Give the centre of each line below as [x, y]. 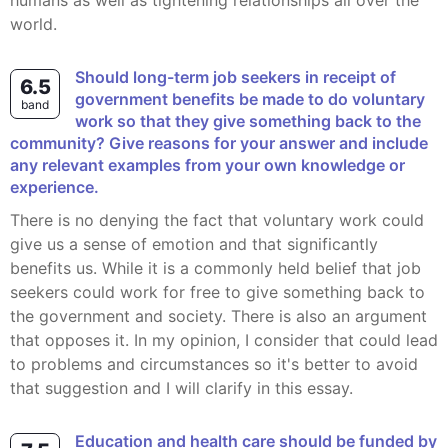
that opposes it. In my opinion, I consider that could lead [224, 340]
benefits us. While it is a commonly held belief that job [215, 268]
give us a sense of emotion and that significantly [194, 244]
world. [33, 24]
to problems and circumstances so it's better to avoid [214, 364]
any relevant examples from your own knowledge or [207, 165]
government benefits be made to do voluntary [250, 99]
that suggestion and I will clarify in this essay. [181, 388]
